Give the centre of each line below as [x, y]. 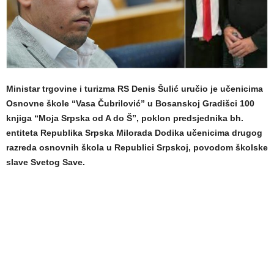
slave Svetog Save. [46, 162]
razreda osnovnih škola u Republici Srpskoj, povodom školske [137, 148]
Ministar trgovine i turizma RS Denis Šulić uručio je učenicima [135, 89]
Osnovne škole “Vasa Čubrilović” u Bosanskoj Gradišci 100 [130, 104]
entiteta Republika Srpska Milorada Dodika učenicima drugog [134, 133]
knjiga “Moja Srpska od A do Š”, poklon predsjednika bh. [125, 118]
